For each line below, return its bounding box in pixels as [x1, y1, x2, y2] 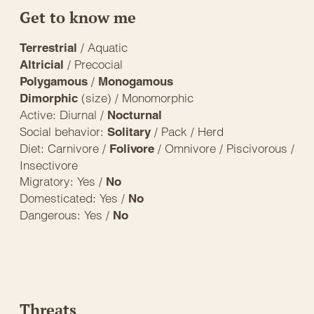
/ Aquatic [81, 39, 128, 55]
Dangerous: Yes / [20, 207, 113, 222]
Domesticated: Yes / [20, 190, 128, 205]
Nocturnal [107, 107, 162, 122]
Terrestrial [20, 40, 81, 55]
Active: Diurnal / [20, 107, 107, 122]
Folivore [109, 141, 158, 156]
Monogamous [98, 74, 173, 88]
